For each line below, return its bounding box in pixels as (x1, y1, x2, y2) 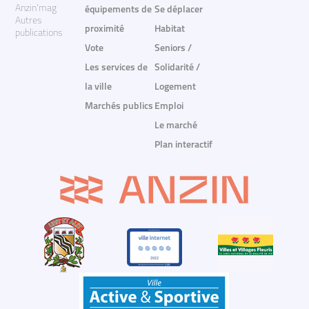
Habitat (154, 24, 185, 35)
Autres (15, 16, 42, 27)
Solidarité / (154, 63, 200, 74)
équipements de (85, 5, 152, 16)
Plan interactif (154, 140, 212, 151)
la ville (85, 82, 112, 93)
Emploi (154, 101, 183, 112)
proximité (85, 24, 125, 35)
